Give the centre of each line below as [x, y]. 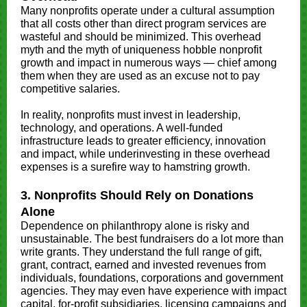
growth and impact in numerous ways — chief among [149, 63]
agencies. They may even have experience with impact [153, 291]
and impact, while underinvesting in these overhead [145, 154]
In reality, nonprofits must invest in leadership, [131, 115]
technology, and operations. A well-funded [122, 128]
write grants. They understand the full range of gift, [141, 252]
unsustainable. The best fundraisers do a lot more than [152, 239]
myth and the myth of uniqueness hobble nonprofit [141, 50]
